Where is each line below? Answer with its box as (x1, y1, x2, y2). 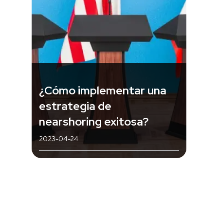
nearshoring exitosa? (39, 114, 148, 129)
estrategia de (39, 98, 111, 113)
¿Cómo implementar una (39, 83, 166, 98)
